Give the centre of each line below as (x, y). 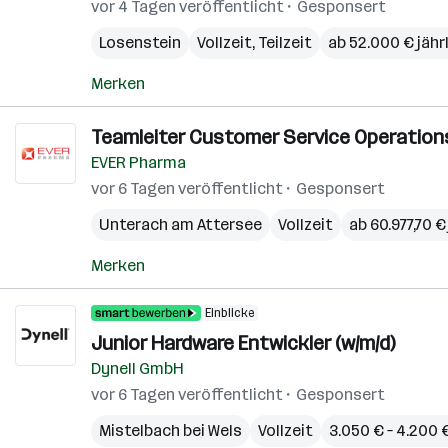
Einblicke (229, 313)
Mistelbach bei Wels (170, 430)
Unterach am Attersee (180, 224)
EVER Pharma (138, 162)
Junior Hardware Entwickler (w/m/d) (243, 343)
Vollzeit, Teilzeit (254, 42)
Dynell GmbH (137, 368)
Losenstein (140, 42)
